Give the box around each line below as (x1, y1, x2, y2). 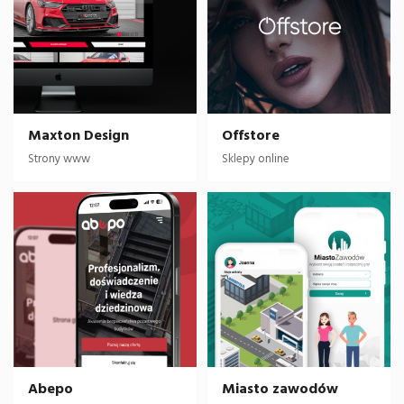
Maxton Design (28, 124, 129, 145)
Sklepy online (222, 150, 289, 167)
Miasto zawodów (222, 379, 338, 399)
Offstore (222, 124, 280, 145)
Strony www (28, 150, 90, 167)
